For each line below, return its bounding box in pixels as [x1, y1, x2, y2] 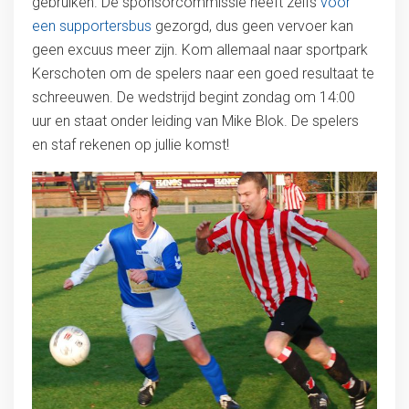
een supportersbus [31, 16, 152, 35]
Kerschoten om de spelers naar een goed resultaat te [31, 64, 374, 82]
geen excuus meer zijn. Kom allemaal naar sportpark [31, 40, 368, 58]
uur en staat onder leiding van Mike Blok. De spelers [31, 111, 359, 130]
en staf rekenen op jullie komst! [31, 135, 229, 153]
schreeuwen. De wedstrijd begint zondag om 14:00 [31, 88, 355, 106]
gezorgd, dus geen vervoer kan [151, 16, 353, 35]
